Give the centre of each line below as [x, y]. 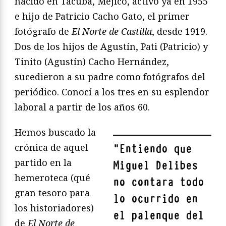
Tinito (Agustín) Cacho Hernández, [92, 61]
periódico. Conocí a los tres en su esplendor [112, 92]
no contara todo [158, 182]
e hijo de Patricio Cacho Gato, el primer [102, 16]
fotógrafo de [43, 31]
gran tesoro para [52, 192]
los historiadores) [54, 208]
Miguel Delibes [155, 165]
